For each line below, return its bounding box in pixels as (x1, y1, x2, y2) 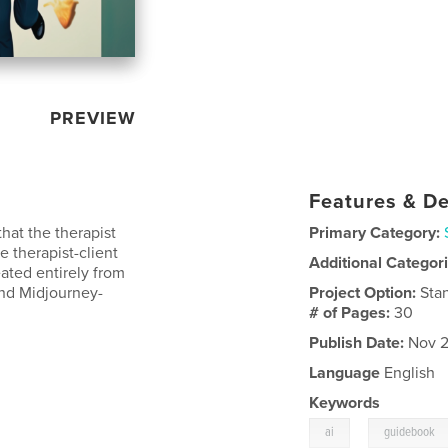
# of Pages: (309, 302, 395, 323)
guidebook (384, 423, 436, 441)
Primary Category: (309, 222, 441, 243)
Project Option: (309, 282, 421, 303)
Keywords (309, 392, 381, 413)
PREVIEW (50, 106, 137, 129)
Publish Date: (309, 332, 405, 353)
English (380, 362, 436, 383)
